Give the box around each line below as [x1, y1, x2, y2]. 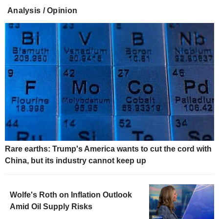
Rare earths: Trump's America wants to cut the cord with [5, 145, 212, 153]
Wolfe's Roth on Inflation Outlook [10, 191, 132, 199]
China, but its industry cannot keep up [5, 156, 146, 165]
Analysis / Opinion [7, 6, 78, 15]
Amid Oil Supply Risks [10, 202, 92, 211]
